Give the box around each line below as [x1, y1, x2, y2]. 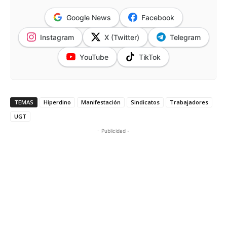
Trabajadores [170, 98, 208, 106]
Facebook [141, 13, 174, 22]
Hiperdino [44, 98, 71, 106]
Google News [66, 13, 111, 22]
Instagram [40, 32, 74, 42]
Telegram [169, 32, 201, 42]
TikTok [139, 52, 161, 61]
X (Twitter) [104, 32, 139, 42]
